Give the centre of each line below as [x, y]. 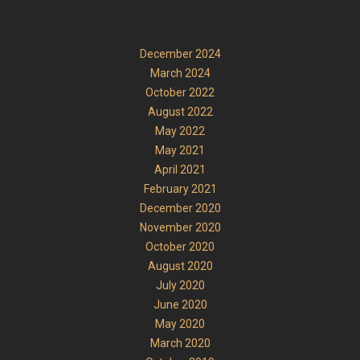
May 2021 [180, 150]
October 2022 [180, 92]
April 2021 [180, 169]
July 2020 [180, 285]
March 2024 [180, 73]
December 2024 [180, 53]
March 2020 [180, 343]
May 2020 [180, 323]
